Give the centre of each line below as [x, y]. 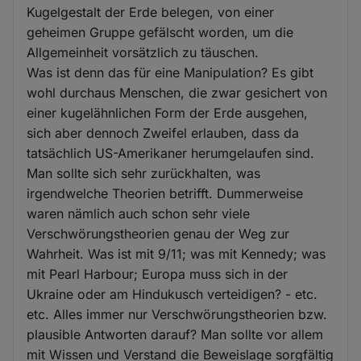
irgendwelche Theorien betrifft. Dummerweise [165, 193]
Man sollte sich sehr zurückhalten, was [144, 173]
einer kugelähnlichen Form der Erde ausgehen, [168, 112]
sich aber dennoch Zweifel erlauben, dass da [163, 133]
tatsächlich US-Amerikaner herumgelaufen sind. [171, 153]
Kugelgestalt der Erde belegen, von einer [151, 12]
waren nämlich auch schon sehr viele [139, 213]
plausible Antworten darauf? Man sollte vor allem [175, 334]
